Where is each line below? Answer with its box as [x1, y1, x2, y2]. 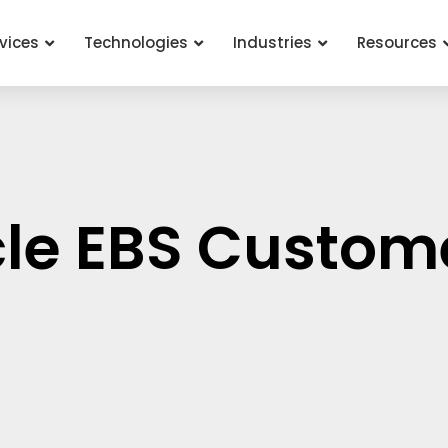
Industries [232, 32, 312, 54]
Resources [356, 32, 437, 54]
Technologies [83, 32, 188, 54]
